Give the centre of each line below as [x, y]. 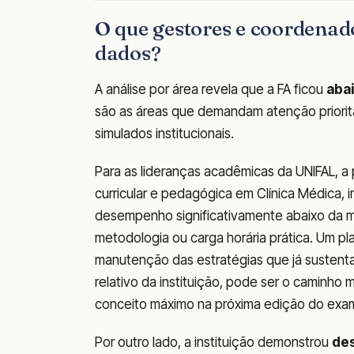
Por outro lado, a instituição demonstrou [213, 343]
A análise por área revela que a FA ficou [211, 90]
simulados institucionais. [164, 134]
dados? [128, 53]
